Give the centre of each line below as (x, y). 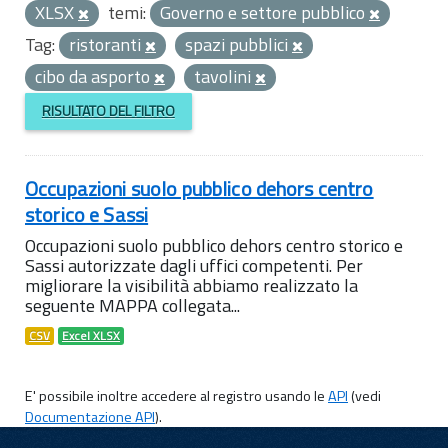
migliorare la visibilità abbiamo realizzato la (191, 285)
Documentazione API (90, 416)
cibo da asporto (94, 76)
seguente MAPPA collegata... (132, 305)
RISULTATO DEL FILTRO (108, 111)
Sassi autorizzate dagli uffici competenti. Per (194, 265)
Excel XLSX (91, 335)
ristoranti (107, 44)
